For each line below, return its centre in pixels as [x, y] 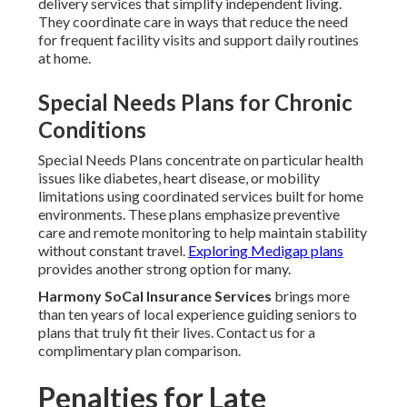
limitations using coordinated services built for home [200, 196]
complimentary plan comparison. [139, 351]
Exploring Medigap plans [265, 251]
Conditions [92, 130]
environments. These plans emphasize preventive [189, 214]
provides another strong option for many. [164, 269]
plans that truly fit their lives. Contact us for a [176, 333]
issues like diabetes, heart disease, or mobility [179, 178]
